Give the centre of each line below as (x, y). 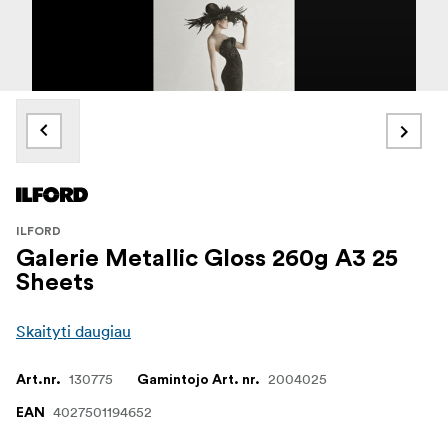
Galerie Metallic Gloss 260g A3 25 (207, 259)
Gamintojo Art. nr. (198, 380)
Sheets (55, 283)
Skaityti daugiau (73, 331)
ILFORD (38, 231)
